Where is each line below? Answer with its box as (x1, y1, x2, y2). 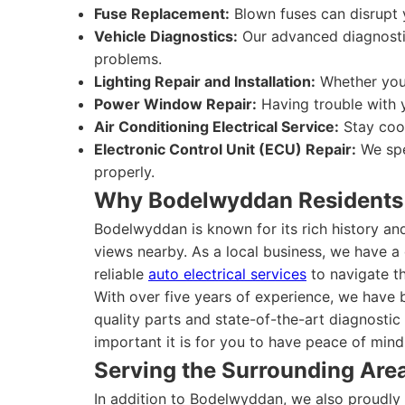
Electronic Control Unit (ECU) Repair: (94, 140, 356, 158)
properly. (94, 163, 155, 181)
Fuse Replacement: (94, 5, 230, 23)
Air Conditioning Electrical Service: (94, 118, 339, 136)
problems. (94, 50, 162, 68)
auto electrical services (148, 265, 306, 283)
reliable (94, 265, 148, 283)
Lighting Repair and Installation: (94, 72, 316, 90)
